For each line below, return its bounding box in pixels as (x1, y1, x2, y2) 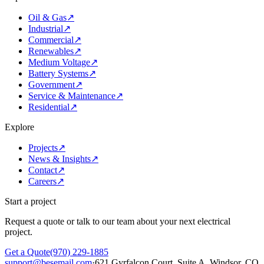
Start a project (5, 196, 56, 206)
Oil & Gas (28, 12, 67, 22)
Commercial (28, 35, 74, 45)
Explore (5, 122, 34, 132)
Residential (28, 102, 70, 112)
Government (28, 80, 75, 90)
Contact (28, 165, 57, 175)
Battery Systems (28, 68, 88, 78)
